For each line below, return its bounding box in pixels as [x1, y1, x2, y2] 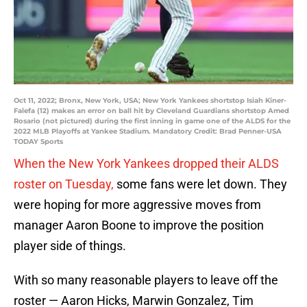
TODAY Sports [14, 137, 63, 147]
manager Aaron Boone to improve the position [14, 218, 264, 233]
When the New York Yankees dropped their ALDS [14, 156, 279, 171]
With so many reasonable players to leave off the [14, 273, 278, 288]
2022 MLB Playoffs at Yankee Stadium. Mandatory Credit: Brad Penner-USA [14, 127, 282, 136]
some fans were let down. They [114, 177, 287, 192]
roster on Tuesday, [14, 177, 114, 192]
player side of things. [14, 238, 126, 254]
